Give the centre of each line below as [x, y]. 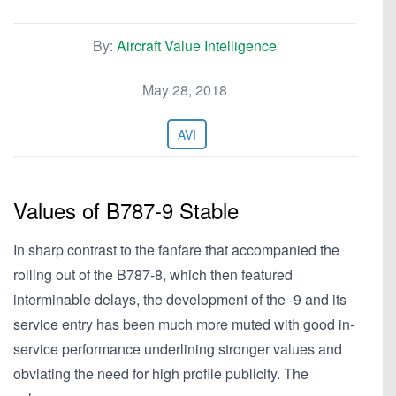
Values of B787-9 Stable [126, 210]
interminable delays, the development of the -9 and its [180, 299]
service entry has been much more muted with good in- [184, 324]
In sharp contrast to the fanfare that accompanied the [176, 250]
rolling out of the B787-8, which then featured [153, 274]
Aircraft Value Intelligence [197, 46]
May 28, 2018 [185, 90]
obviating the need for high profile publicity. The [161, 373]
